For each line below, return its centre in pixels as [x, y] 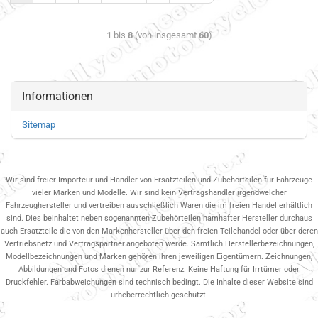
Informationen [57, 96]
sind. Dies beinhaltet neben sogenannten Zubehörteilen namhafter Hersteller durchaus [159, 218]
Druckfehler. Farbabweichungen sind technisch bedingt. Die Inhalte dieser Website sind [159, 282]
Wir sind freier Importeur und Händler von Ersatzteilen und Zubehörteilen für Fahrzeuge [159, 180]
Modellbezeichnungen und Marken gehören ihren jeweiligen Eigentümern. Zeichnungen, [159, 256]
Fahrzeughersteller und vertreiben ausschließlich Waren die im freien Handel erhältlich [159, 205]
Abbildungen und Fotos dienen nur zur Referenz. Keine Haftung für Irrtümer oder [159, 269]
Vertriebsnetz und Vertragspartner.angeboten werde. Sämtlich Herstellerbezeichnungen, [159, 243]
